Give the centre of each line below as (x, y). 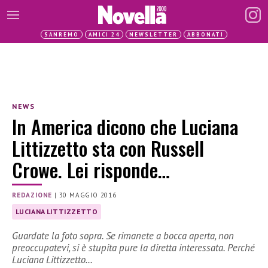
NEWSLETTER (153, 34)
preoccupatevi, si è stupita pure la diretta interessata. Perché (133, 248)
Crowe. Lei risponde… (91, 170)
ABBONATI (205, 34)
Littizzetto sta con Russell (108, 148)
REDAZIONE (32, 195)
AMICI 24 (104, 34)
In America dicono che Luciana (125, 127)
